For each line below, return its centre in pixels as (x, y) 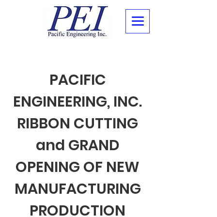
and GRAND (77, 145)
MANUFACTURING (77, 189)
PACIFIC (77, 80)
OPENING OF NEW (77, 167)
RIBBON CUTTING (77, 124)
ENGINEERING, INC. (77, 102)
